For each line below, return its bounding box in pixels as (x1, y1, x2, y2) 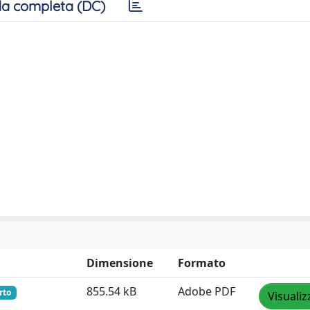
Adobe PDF (178, 284, 235, 299)
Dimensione (86, 255, 153, 271)
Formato (178, 255, 226, 271)
